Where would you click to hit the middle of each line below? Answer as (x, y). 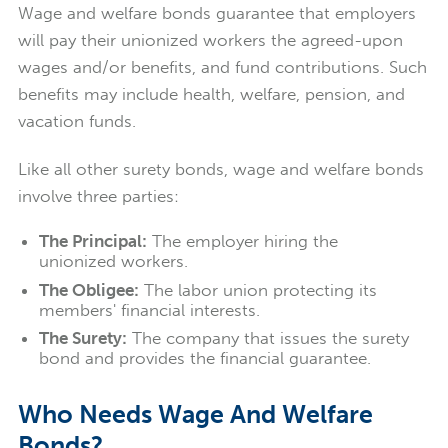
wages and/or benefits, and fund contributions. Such (222, 67)
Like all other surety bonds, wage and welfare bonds (220, 169)
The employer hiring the (242, 241)
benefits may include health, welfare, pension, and (211, 94)
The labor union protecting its (257, 289)
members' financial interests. (151, 309)
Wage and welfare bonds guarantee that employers (216, 13)
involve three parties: (98, 196)
